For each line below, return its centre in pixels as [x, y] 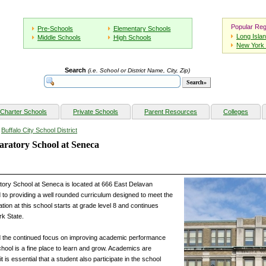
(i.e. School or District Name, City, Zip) [139, 71]
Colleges [236, 112]
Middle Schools [59, 37]
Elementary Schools [142, 28]
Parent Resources [171, 112]
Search [75, 70]
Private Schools [96, 112]
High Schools [132, 37]
